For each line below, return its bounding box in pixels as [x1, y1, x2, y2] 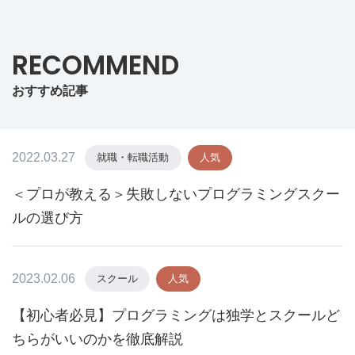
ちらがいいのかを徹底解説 [12, 330, 183, 347]
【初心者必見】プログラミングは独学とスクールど [12, 307, 340, 323]
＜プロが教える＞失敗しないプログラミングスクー [12, 185, 340, 202]
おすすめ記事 [12, 82, 88, 98]
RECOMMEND [12, 46, 179, 84]
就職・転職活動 [97, 151, 170, 163]
